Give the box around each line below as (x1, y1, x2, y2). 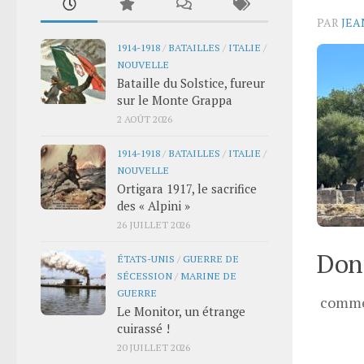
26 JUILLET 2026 (117, 217, 190, 231)
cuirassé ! (117, 319, 170, 336)
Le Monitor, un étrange (117, 302, 245, 319)
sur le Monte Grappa (117, 91, 232, 108)
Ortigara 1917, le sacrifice (117, 180, 257, 197)
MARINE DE (180, 268, 236, 282)
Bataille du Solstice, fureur (117, 74, 265, 91)
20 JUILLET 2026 (117, 340, 190, 353)
